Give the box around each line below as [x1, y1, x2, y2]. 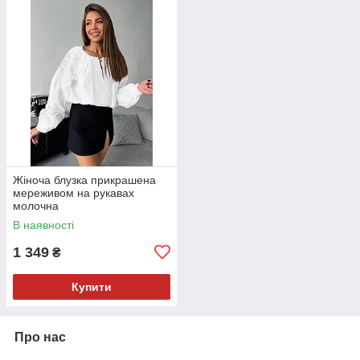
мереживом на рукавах [13, 186, 134, 199]
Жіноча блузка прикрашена [13, 173, 156, 186]
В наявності [13, 218, 74, 231]
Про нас [14, 329, 66, 344]
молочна [13, 198, 59, 212]
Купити [72, 280, 112, 293]
